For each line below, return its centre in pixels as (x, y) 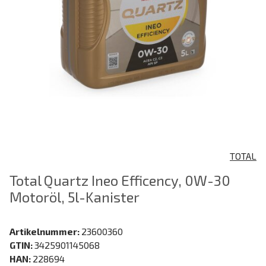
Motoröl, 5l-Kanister (75, 197)
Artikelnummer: (45, 231)
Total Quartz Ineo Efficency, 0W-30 (120, 180)
